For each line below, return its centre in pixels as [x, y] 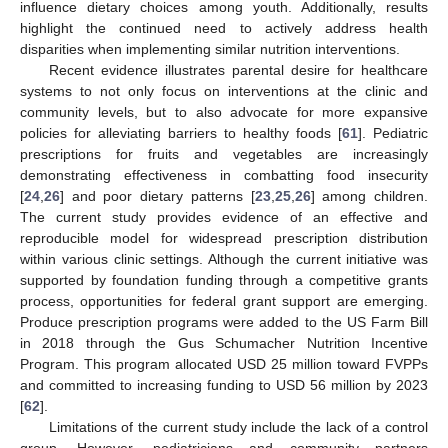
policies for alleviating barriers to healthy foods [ [181, 133]
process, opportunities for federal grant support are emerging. [224, 301]
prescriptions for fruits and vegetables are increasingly [224, 154]
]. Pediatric [393, 133]
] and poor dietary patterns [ [157, 196]
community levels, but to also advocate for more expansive [224, 112]
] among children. [369, 196]
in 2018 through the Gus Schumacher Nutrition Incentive [224, 343]
